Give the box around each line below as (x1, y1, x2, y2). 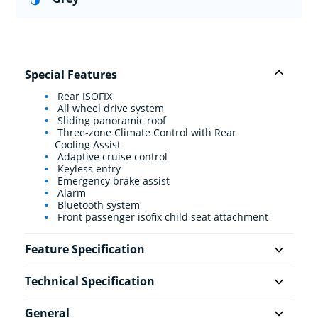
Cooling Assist (55, 138, 121, 152)
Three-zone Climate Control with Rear (55, 126, 236, 140)
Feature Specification (25, 241, 145, 258)
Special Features (25, 67, 117, 83)
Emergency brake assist (55, 174, 170, 188)
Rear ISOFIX (55, 89, 112, 104)
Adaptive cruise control (55, 150, 168, 164)
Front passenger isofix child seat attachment (55, 210, 268, 224)
